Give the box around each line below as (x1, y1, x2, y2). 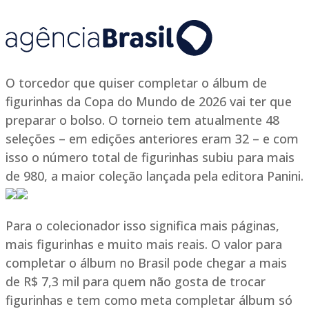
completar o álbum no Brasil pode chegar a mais (6, 255, 287, 271)
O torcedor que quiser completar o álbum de (6, 74, 267, 91)
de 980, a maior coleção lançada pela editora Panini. (6, 168, 303, 184)
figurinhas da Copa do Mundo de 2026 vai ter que (6, 93, 292, 110)
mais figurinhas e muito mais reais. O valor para (6, 236, 282, 252)
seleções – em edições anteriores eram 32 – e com (6, 130, 299, 147)
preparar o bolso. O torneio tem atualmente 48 (6, 112, 279, 128)
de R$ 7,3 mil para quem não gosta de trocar (6, 273, 266, 290)
